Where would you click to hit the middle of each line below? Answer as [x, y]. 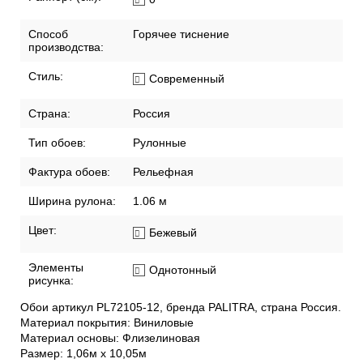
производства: [66, 47]
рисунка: [51, 281]
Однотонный [183, 270]
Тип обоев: [57, 143]
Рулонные [160, 143]
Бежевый [173, 233]
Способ [48, 34]
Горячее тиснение [181, 34]
